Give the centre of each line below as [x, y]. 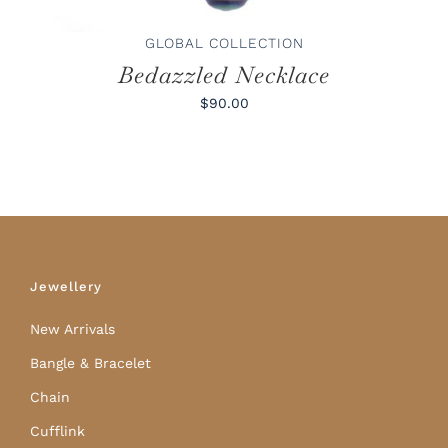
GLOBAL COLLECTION [224, 43]
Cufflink [57, 431]
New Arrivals [72, 329]
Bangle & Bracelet [90, 363]
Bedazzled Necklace [224, 75]
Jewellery [66, 287]
